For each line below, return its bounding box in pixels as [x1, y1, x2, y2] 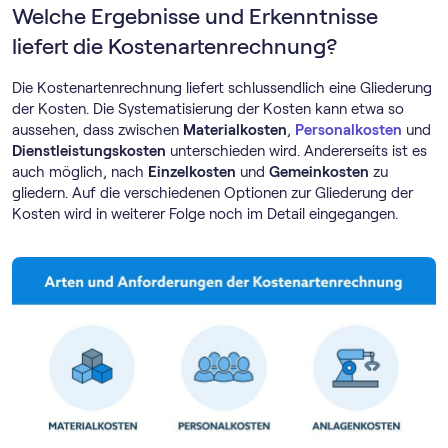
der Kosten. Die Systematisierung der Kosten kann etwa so [12, 101, 404, 117]
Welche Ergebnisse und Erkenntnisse [12, 4, 378, 29]
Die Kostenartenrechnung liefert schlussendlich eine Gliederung [12, 80, 432, 96]
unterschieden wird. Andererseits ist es [166, 143, 427, 159]
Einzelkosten [148, 164, 236, 180]
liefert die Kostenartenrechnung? [12, 34, 337, 59]
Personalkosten [295, 122, 402, 138]
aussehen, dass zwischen [12, 122, 183, 138]
